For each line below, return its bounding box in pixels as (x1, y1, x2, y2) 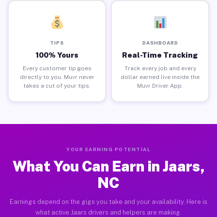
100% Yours (35, 50, 78, 59)
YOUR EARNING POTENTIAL (66, 146, 151, 152)
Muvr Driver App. (137, 82, 183, 89)
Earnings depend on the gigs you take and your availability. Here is (10, 198, 207, 205)
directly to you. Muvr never (19, 73, 94, 80)
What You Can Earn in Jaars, (12, 157, 205, 175)
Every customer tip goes (22, 64, 92, 72)
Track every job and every (124, 64, 196, 72)
